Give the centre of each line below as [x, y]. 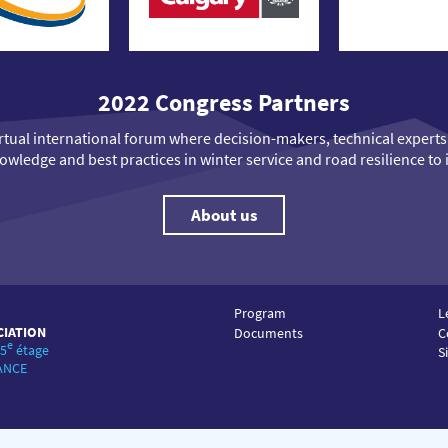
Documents [268, 332]
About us [224, 214]
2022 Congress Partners [224, 103]
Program [259, 313]
